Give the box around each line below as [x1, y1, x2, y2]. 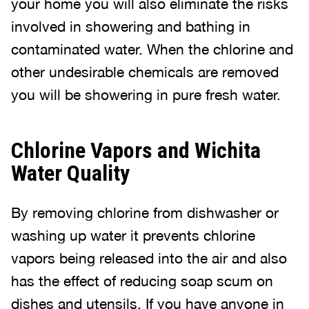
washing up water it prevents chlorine [11, 227, 255, 243]
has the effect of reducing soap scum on [11, 272, 273, 289]
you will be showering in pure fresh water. [11, 86, 281, 103]
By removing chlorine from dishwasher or [11, 204, 279, 221]
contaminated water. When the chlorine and [11, 41, 293, 57]
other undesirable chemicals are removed [11, 63, 279, 80]
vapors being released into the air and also [11, 250, 287, 266]
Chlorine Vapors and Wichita [11, 137, 261, 163]
